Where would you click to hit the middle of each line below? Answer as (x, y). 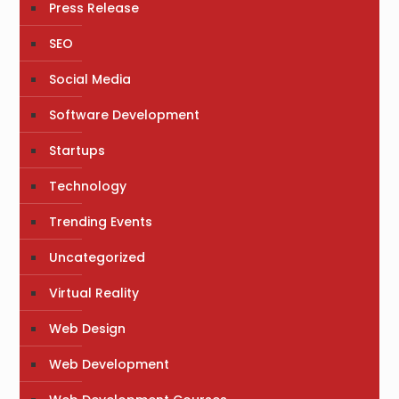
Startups (77, 151)
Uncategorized (98, 258)
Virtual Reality (94, 293)
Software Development (125, 115)
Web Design (88, 329)
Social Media (90, 80)
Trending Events (101, 222)
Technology (88, 187)
